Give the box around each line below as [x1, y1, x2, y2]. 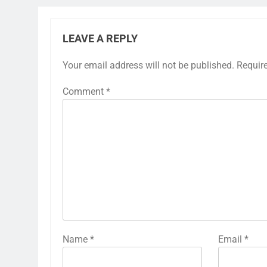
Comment [63, 86, 106, 98]
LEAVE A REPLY [63, 33, 138, 45]
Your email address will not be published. [63, 60, 234, 72]
